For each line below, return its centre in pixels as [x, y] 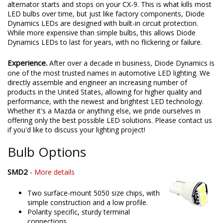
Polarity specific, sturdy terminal [79, 212]
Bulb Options [47, 152]
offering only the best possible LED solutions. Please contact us [110, 120]
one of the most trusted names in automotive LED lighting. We [109, 73]
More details [55, 172]
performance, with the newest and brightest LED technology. [106, 102]
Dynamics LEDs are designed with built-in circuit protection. [103, 23]
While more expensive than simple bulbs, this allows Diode [102, 33]
